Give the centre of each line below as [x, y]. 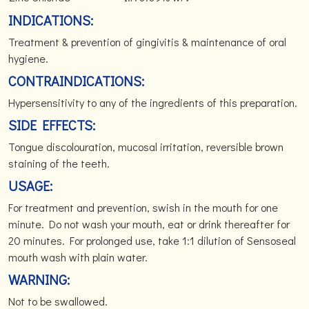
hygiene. [28, 58]
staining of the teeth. [59, 163]
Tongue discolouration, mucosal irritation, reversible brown [146, 147]
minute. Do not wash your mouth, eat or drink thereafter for [149, 224]
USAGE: [30, 186]
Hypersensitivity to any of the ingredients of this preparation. [153, 102]
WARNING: [39, 279]
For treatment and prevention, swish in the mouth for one [143, 207]
